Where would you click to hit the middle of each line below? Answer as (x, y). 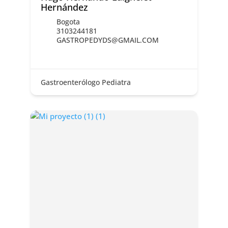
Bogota (68, 22)
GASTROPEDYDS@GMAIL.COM (107, 40)
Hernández (64, 7)
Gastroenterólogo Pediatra (85, 82)
